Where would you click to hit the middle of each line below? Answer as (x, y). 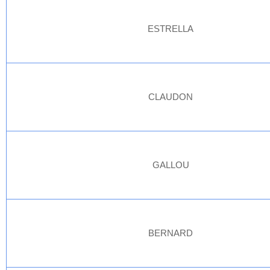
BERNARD (171, 233)
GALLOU (171, 165)
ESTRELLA (171, 29)
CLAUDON (171, 97)
